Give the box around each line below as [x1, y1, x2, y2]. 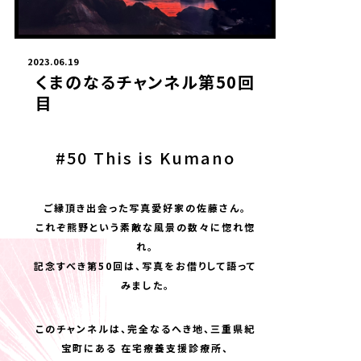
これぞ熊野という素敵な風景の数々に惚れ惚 [35, 220, 255, 234]
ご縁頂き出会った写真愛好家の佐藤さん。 [44, 201, 247, 214]
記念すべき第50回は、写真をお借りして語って [34, 259, 256, 272]
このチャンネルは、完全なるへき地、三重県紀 [35, 322, 255, 335]
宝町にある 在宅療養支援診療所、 [61, 341, 229, 355]
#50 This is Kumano [55, 146, 235, 169]
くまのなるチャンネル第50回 [35, 70, 255, 93]
